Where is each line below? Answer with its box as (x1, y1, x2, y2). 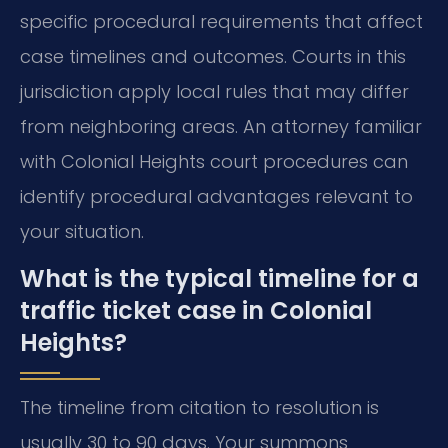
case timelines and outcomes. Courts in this (20, 43, 406, 69)
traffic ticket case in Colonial (20, 294, 372, 328)
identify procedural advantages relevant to (20, 183, 413, 209)
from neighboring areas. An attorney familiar (20, 113, 422, 139)
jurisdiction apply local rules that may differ (20, 78, 409, 104)
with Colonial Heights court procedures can (20, 148, 408, 174)
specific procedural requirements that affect (20, 8, 423, 34)
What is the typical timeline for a (20, 262, 419, 296)
